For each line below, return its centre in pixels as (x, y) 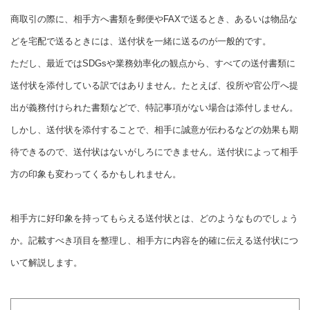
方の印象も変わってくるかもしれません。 (96, 174)
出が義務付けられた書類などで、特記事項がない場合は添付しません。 (154, 108)
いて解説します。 (46, 263)
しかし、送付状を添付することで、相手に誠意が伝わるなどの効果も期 (154, 130)
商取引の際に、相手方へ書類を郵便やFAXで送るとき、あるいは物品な (154, 19)
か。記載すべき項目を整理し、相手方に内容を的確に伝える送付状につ (154, 240)
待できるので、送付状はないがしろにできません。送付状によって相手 (154, 152)
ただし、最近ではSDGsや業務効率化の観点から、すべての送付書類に (153, 63)
